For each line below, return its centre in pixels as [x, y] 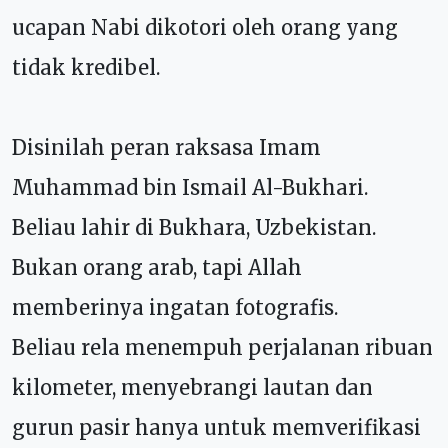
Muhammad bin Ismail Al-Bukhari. [190, 187]
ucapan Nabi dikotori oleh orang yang [205, 27]
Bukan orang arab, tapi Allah [157, 267]
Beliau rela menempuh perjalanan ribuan [222, 347]
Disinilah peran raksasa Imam [166, 147]
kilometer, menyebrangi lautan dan [192, 387]
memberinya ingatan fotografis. [175, 307]
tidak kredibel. [86, 67]
